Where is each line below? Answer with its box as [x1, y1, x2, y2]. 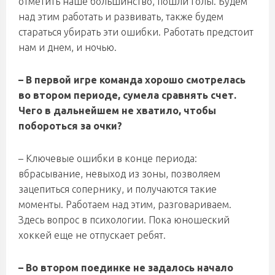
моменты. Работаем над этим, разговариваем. [18, 199, 231, 210]
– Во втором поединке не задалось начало [18, 262, 233, 273]
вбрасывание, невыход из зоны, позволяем [18, 168, 220, 179]
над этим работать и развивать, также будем [18, 11, 223, 22]
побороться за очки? [18, 120, 122, 131]
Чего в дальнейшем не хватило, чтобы [18, 105, 216, 116]
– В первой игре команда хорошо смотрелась [18, 74, 246, 85]
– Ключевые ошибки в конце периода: [18, 153, 197, 164]
